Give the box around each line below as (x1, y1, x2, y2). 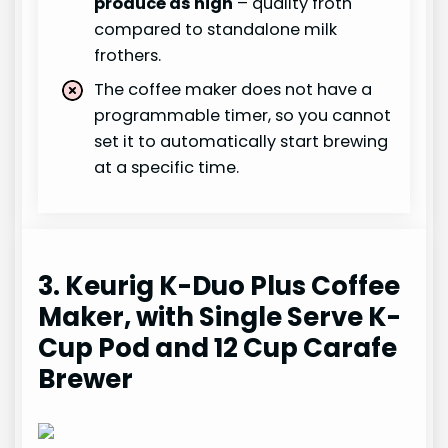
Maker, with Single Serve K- (38, 299, 402, 336)
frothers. (94, 44, 162, 68)
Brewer (38, 361, 134, 398)
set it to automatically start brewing (94, 130, 389, 154)
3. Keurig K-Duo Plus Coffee (38, 268, 401, 305)
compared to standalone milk (94, 18, 338, 42)
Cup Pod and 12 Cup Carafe (38, 330, 398, 367)
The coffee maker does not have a (94, 78, 373, 102)
